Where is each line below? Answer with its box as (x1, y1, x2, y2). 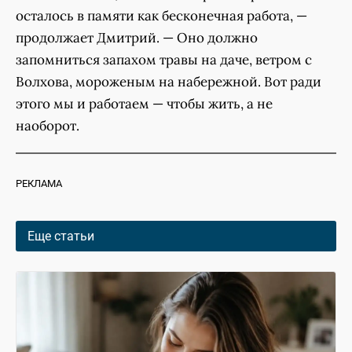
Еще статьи (27, 228, 94, 244)
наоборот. (16, 116, 79, 134)
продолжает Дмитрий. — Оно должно (16, 28, 258, 46)
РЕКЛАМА (16, 177, 62, 189)
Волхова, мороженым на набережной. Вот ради (16, 72, 321, 90)
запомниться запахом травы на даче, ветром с (16, 50, 312, 68)
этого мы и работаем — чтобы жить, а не (16, 94, 273, 112)
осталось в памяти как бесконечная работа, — (16, 6, 307, 24)
